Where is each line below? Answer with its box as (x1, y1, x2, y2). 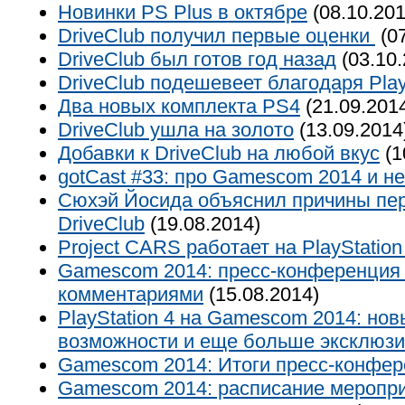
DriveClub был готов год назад (58, 48, 336, 71)
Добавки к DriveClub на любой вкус (58, 142, 380, 165)
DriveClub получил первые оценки (58, 24, 375, 47)
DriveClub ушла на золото (58, 118, 294, 141)
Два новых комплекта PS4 (58, 95, 300, 118)
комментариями (58, 283, 203, 306)
